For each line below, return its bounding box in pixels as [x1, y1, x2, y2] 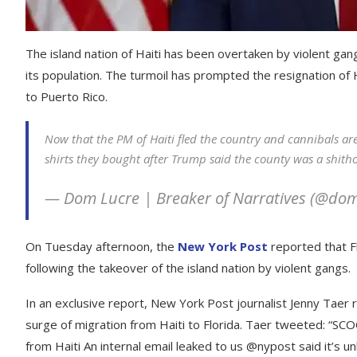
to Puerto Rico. [25, 88, 108, 104]
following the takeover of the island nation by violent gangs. [25, 260, 351, 276]
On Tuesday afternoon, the [25, 238, 178, 254]
